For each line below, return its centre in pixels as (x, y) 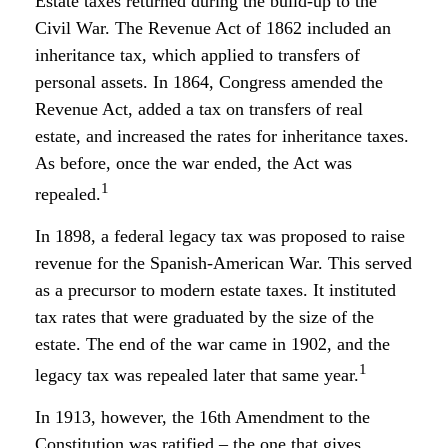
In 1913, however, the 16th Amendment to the (202, 417)
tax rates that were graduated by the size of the (204, 317)
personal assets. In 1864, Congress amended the (209, 82)
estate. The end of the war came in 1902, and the (212, 344)
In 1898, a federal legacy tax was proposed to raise (220, 236)
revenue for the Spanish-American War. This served (223, 263)
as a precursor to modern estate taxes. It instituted (215, 290)
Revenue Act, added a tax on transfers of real (199, 109)
